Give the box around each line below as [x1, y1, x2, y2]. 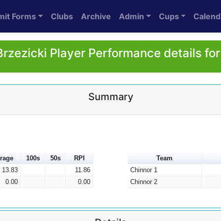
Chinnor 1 [130, 166, 157, 174]
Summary [88, 91, 133, 103]
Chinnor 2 [130, 178, 157, 185]
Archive [81, 11, 111, 21]
